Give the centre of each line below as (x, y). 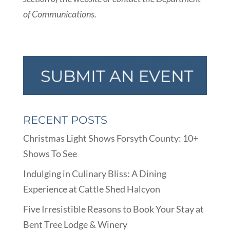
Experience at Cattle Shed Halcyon (91, 189)
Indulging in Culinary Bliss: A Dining (94, 173)
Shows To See (50, 153)
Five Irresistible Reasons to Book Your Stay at (113, 209)
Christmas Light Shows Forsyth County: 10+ (110, 138)
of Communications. (60, 14)
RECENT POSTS (65, 120)
